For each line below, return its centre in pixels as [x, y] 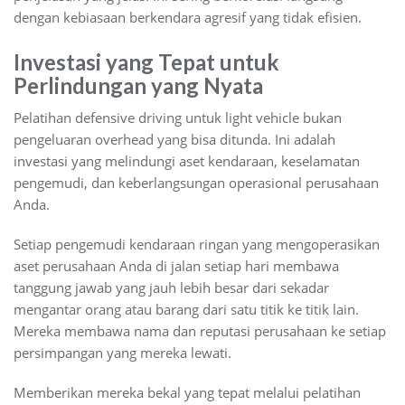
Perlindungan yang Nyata [138, 85]
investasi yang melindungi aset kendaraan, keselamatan [187, 160]
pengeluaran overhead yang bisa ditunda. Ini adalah [174, 139]
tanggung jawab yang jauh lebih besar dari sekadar [171, 287]
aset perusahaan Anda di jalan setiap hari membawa [176, 265]
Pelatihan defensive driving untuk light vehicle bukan [178, 117]
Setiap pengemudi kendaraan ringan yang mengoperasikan [197, 244]
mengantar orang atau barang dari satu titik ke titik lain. [186, 309]
